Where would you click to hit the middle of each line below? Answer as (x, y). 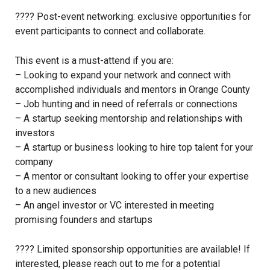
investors (35, 133)
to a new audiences (56, 191)
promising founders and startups (84, 220)
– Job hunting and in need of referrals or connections (126, 104)
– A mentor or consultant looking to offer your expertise (132, 177)
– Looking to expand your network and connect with (123, 75)
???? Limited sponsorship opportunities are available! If (133, 250)
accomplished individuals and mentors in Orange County (133, 90)
